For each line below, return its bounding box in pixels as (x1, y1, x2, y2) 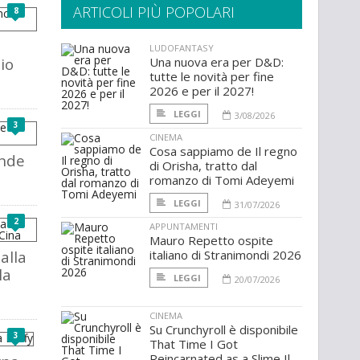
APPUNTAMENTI (149, 220, 218, 233)
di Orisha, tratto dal (149, 157, 257, 174)
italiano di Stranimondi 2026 (149, 247, 301, 264)
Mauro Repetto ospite (149, 232, 273, 249)
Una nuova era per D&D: (149, 54, 284, 71)
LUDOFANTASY (149, 42, 214, 55)
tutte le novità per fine (149, 68, 274, 85)
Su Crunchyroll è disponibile (149, 321, 298, 338)
